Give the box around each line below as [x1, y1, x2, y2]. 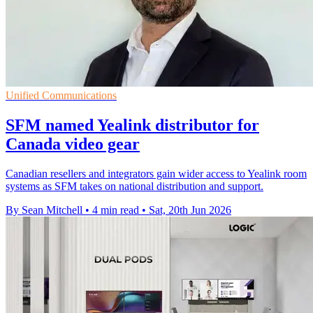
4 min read [92, 203, 139, 216]
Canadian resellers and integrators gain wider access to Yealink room [6, 167, 307, 180]
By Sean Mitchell [6, 203, 82, 216]
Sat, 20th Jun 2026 [149, 203, 231, 216]
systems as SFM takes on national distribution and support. [6, 180, 263, 192]
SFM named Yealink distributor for [6, 115, 259, 134]
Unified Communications [6, 89, 117, 101]
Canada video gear [6, 134, 140, 153]
